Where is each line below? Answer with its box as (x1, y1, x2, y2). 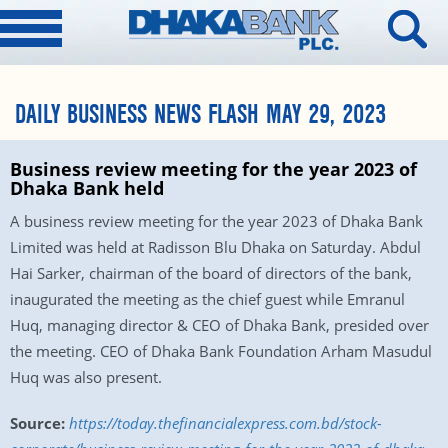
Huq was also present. (10, 367, 162, 387)
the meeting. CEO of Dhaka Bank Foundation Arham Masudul (10, 341, 432, 361)
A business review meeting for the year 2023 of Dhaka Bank (10, 211, 423, 231)
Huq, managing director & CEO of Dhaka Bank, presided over (10, 315, 429, 335)
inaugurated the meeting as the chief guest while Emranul (10, 289, 405, 309)
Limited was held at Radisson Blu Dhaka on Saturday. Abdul (10, 237, 421, 257)
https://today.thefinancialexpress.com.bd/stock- (69, 413, 382, 433)
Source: (10, 413, 65, 433)
